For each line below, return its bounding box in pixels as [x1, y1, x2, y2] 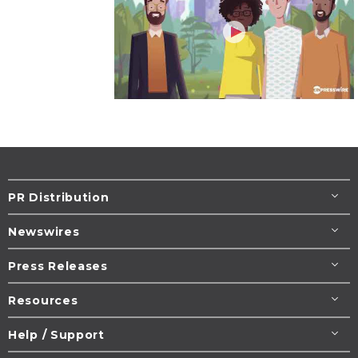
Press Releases [8, 259, 108, 274]
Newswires [8, 225, 80, 240]
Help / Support [8, 328, 105, 343]
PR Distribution [8, 190, 109, 205]
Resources [8, 293, 78, 308]
